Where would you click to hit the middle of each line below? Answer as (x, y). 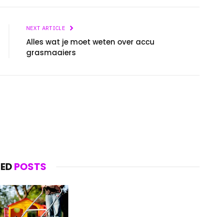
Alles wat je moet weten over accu (90, 42)
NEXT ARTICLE (46, 28)
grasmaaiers (51, 52)
